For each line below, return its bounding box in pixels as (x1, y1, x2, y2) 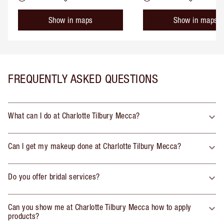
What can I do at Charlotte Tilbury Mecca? (8, 110, 140, 120)
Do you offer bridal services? (8, 171, 100, 181)
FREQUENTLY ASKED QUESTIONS (8, 71, 158, 85)
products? (8, 211, 39, 220)
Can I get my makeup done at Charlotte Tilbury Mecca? (8, 141, 181, 150)
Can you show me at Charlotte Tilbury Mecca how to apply (8, 202, 191, 211)
